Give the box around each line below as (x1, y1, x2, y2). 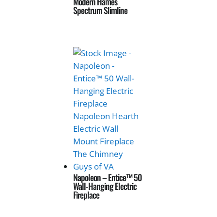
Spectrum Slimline (73, 3, 128, 16)
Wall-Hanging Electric (73, 179, 137, 192)
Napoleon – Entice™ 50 (73, 170, 142, 184)
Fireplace (73, 188, 100, 201)
